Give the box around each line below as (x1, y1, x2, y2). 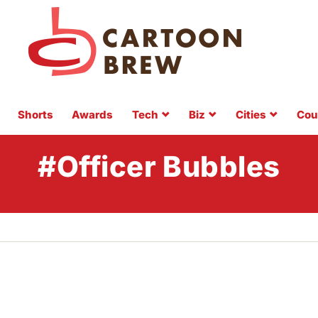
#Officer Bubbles (38, 149, 280, 184)
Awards (72, 108, 113, 121)
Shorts (17, 108, 53, 121)
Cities (235, 108, 266, 121)
